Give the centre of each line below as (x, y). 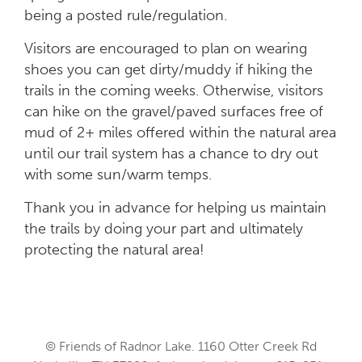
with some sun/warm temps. (118, 174)
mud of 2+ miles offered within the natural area (180, 132)
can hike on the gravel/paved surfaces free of (174, 111)
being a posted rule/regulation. (126, 15)
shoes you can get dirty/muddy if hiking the (168, 69)
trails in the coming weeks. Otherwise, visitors (174, 90)
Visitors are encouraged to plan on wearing (166, 48)
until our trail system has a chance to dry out (171, 153)
